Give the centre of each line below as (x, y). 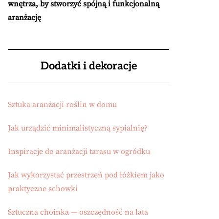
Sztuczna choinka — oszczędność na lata (78, 212)
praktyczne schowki (43, 189)
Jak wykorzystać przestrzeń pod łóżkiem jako (86, 175)
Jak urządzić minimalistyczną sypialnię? (78, 128)
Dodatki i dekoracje (88, 66)
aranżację (24, 18)
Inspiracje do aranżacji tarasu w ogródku (79, 152)
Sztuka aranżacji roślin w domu (62, 105)
